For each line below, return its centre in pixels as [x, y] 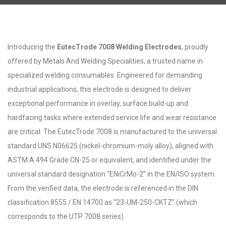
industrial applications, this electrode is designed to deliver [99, 89]
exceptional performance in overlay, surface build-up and [98, 103]
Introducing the [32, 47]
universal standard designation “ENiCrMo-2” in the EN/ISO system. [112, 174]
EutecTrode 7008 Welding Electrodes [119, 47]
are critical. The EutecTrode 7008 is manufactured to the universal [112, 132]
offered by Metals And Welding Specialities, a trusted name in [105, 61]
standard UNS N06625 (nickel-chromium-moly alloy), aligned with [110, 146]
